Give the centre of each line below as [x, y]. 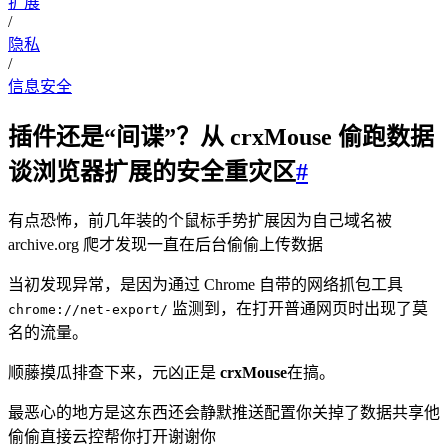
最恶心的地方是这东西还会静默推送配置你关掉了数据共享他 [224, 413]
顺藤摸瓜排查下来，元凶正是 [114, 373]
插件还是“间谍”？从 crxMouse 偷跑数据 [221, 137]
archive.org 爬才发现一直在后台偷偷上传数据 [165, 245]
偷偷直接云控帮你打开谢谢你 [112, 437]
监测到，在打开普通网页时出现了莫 [298, 309]
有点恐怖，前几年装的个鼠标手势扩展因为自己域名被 [200, 221]
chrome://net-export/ [88, 310]
